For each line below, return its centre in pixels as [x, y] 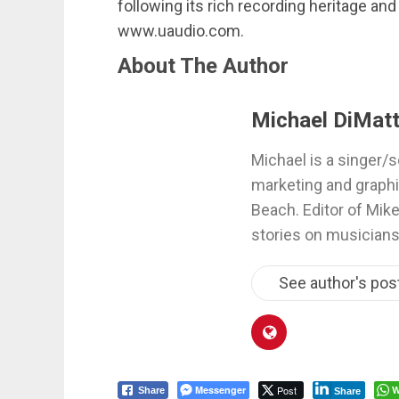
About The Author [203, 66]
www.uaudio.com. [181, 31]
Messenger [220, 390]
